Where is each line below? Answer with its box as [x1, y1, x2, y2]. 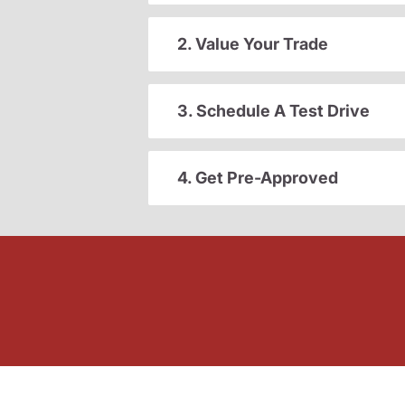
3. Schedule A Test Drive [177, 101, 370, 121]
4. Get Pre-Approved [177, 168, 338, 188]
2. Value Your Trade [177, 34, 328, 54]
